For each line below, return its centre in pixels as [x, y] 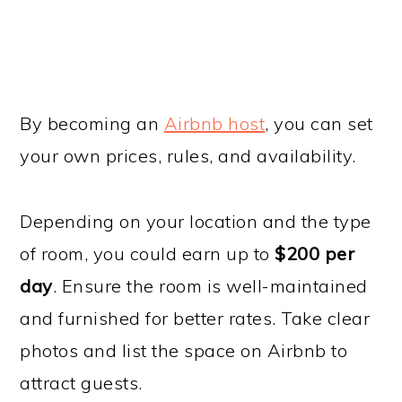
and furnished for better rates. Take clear [195, 319]
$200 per [315, 254]
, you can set [319, 124]
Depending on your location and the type [196, 222]
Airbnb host [214, 124]
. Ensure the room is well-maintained [210, 286]
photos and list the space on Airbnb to [184, 351]
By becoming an [92, 124]
